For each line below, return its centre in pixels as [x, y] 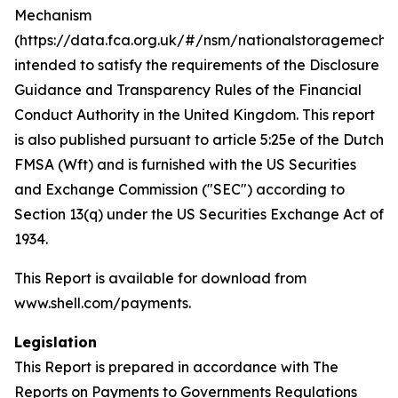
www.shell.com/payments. [103, 303]
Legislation [56, 342]
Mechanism [53, 15]
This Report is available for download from [160, 278]
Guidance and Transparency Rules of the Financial [188, 90]
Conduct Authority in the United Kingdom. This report [195, 115]
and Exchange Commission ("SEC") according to [179, 189]
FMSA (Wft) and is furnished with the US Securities [185, 164]
